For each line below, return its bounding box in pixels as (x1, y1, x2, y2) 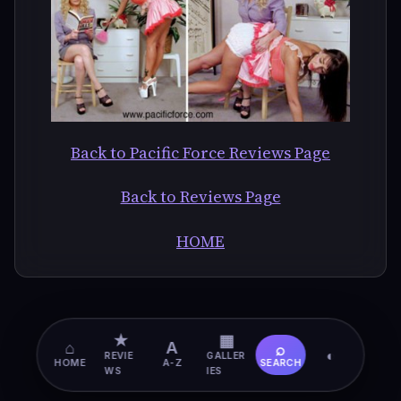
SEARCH (260, 357, 302, 370)
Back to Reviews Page (120, 185, 281, 209)
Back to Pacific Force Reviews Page (71, 141, 330, 164)
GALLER (206, 349, 246, 362)
